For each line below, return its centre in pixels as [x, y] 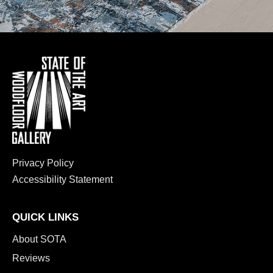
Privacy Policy [43, 163]
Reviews [31, 258]
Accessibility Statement [62, 179]
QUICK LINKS [45, 217]
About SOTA [39, 239]
